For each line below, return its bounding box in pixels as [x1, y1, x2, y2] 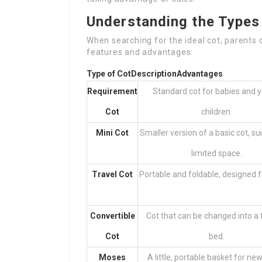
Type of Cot [87, 69, 131, 78]
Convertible [89, 211, 135, 220]
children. [201, 107, 232, 116]
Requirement [87, 87, 137, 96]
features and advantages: [87, 47, 194, 57]
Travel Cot [92, 170, 133, 179]
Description [131, 69, 177, 78]
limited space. [191, 149, 242, 158]
